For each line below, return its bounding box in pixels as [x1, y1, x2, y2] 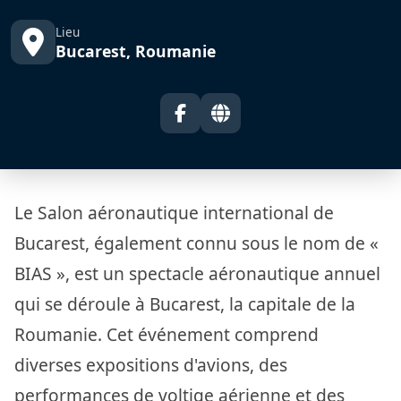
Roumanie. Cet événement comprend [14, 321, 319, 346]
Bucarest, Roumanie [55, 39, 216, 62]
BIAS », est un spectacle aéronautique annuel [14, 260, 380, 286]
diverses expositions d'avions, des [14, 352, 287, 377]
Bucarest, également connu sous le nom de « [14, 230, 379, 255]
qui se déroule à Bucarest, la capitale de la [14, 291, 355, 316]
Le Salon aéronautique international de [14, 200, 334, 225]
